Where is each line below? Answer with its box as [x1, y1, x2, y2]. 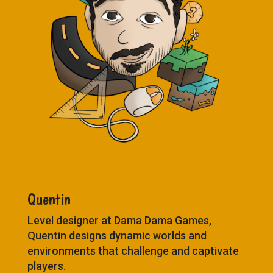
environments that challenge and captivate [27, 244, 239, 257]
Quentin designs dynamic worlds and [27, 229, 207, 242]
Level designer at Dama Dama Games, [27, 213, 211, 227]
